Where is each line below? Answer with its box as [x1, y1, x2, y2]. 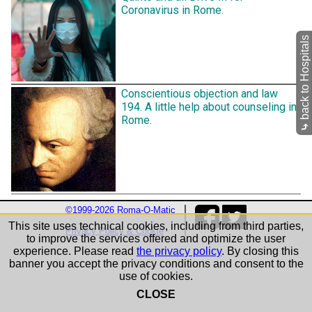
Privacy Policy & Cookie [65, 226, 164, 237]
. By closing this [221, 245, 299, 257]
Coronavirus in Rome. [121, 3, 224, 17]
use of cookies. [119, 270, 193, 282]
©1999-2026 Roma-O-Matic [65, 205, 175, 216]
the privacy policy [136, 245, 221, 257]
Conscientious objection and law [121, 87, 278, 101]
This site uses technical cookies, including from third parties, [8, 220, 304, 232]
